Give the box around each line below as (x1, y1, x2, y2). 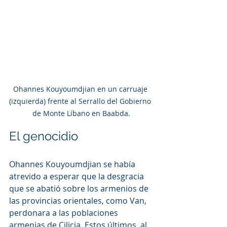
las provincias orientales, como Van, (9, 195, 148, 206)
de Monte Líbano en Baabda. (32, 108, 130, 118)
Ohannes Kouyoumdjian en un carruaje (13, 84, 149, 94)
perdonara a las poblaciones (9, 207, 120, 218)
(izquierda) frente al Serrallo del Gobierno (9, 96, 153, 106)
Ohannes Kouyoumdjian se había (9, 158, 137, 170)
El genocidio (9, 128, 78, 143)
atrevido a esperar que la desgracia (9, 170, 146, 182)
